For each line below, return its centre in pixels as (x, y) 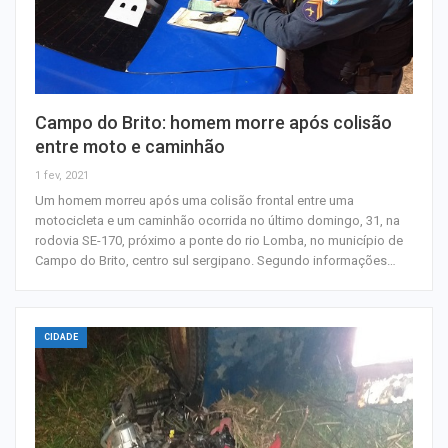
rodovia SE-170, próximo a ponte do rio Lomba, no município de (219, 240)
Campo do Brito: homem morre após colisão (213, 122)
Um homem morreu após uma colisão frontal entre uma (194, 200)
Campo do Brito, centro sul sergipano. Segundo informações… (215, 260)
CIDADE (61, 336)
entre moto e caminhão (130, 146)
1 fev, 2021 (62, 175)
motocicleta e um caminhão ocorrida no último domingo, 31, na (217, 220)
